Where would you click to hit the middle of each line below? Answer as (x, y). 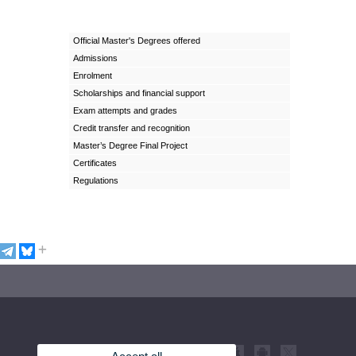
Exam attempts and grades (126, 111)
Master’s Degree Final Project (131, 146)
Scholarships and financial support (139, 93)
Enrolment (93, 76)
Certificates (95, 163)
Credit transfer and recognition (132, 128)
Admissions (96, 58)
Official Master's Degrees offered (137, 41)
